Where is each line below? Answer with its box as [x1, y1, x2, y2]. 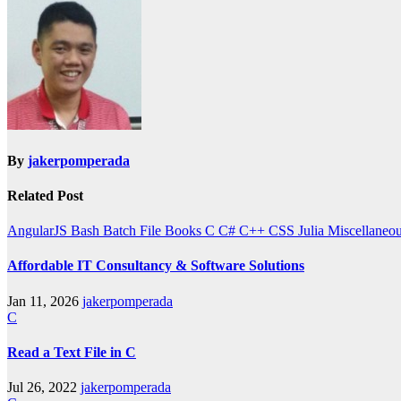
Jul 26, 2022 [7, 380, 81, 396]
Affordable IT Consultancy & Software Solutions [7, 258, 304, 274]
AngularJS [7, 223, 71, 239]
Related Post [7, 187, 83, 203]
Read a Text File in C [7, 345, 136, 360]
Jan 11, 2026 [7, 293, 82, 309]
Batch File [103, 223, 165, 239]
